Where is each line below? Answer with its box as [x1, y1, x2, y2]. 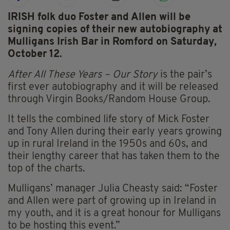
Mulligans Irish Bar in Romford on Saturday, [8, 37, 217, 48]
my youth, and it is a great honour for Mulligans [8, 208, 221, 219]
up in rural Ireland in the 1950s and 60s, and [8, 139, 207, 150]
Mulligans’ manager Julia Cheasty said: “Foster [8, 184, 218, 195]
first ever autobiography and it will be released [8, 82, 218, 93]
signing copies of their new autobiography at [8, 25, 222, 35]
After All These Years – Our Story [8, 70, 160, 81]
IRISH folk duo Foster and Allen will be [8, 12, 190, 23]
